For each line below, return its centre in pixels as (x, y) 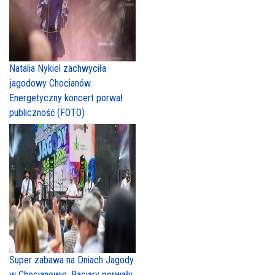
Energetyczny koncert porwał (66, 98)
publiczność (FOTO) (47, 113)
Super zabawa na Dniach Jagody (72, 260)
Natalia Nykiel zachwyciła (58, 69)
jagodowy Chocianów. (51, 83)
